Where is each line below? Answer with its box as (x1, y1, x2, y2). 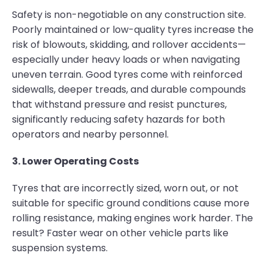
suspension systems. (12, 241, 108, 255)
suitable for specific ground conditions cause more (12, 196, 249, 210)
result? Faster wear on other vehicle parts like (12, 226, 229, 240)
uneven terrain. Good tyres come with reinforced (12, 68, 242, 81)
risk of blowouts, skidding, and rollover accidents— (12, 38, 246, 51)
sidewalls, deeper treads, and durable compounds (12, 83, 246, 96)
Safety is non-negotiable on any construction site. (12, 8, 246, 22)
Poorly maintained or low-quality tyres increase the (12, 23, 254, 36)
